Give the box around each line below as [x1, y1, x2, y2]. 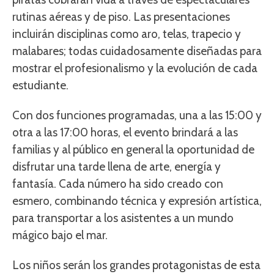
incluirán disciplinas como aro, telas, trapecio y [12, 27, 241, 42]
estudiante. [12, 78, 68, 93]
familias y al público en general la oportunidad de [12, 143, 254, 157]
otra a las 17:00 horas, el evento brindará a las [12, 125, 238, 140]
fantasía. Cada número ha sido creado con [12, 177, 223, 191]
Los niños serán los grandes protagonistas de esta [12, 258, 261, 273]
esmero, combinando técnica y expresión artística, [12, 194, 262, 209]
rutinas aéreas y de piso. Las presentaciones [12, 10, 230, 24]
